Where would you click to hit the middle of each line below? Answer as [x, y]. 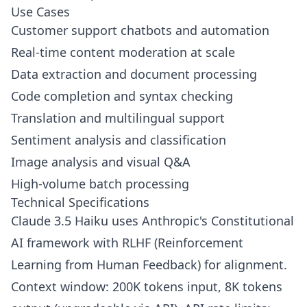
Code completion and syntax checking [122, 96]
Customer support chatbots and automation [140, 30]
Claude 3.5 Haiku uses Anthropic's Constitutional [152, 221]
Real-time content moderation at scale [123, 52]
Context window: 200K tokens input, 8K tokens [147, 287]
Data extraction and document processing [134, 74]
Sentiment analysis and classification [119, 140]
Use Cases [40, 12]
